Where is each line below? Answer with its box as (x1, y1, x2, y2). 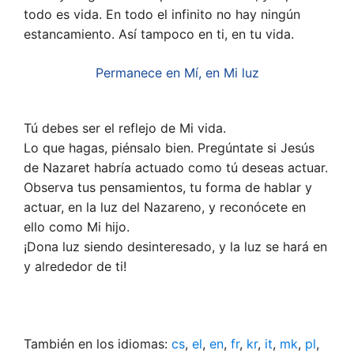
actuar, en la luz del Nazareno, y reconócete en (24, 199, 306, 216)
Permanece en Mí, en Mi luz (95, 65, 259, 81)
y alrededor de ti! (24, 258, 126, 275)
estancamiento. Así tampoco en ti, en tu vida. (24, 26, 294, 43)
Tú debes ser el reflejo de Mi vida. (24, 120, 226, 137)
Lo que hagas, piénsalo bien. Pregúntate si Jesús (24, 140, 314, 156)
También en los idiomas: (24, 336, 171, 352)
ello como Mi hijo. (24, 219, 130, 235)
